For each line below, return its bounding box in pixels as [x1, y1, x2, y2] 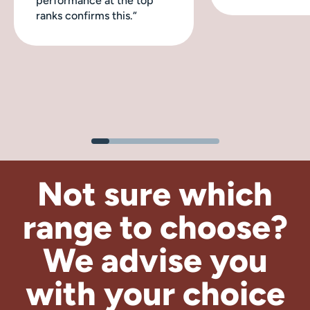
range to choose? [22, 207, 288, 247]
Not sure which [37, 174, 273, 214]
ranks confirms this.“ [36, 8, 137, 22]
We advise [42, 240, 202, 280]
